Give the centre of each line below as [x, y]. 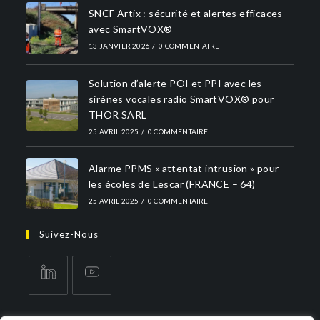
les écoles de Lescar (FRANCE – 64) [172, 184]
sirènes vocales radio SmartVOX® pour [181, 99]
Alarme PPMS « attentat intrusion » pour [184, 169]
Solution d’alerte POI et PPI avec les [175, 83]
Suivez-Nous [69, 235]
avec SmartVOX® [130, 29]
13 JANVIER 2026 [119, 45]
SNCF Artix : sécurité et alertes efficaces [185, 13]
